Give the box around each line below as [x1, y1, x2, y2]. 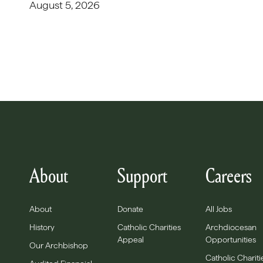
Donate [117, 204, 143, 214]
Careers [205, 163, 251, 188]
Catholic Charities [117, 222, 181, 232]
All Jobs [205, 204, 232, 214]
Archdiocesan [205, 222, 257, 232]
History [29, 222, 55, 232]
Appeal [117, 235, 144, 244]
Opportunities [205, 235, 256, 244]
